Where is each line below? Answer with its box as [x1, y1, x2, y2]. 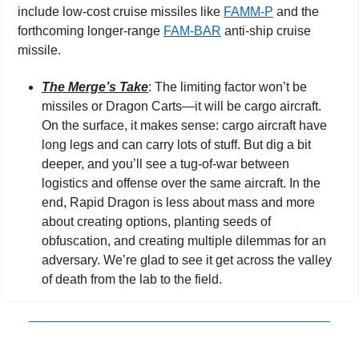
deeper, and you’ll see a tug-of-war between [42, 157, 289, 171]
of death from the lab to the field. [42, 272, 222, 287]
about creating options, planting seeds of [42, 215, 271, 229]
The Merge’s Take [42, 80, 148, 95]
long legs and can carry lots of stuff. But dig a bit [42, 138, 311, 152]
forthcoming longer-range [18, 24, 163, 38]
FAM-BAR [163, 24, 221, 38]
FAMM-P [224, 5, 273, 19]
